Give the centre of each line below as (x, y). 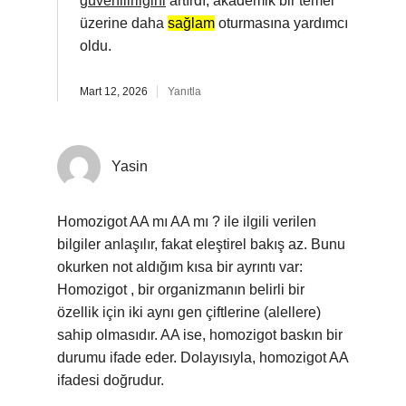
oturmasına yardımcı (281, 23)
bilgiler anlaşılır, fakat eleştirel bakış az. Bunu (201, 244)
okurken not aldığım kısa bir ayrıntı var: (180, 267)
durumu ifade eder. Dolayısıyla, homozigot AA (203, 358)
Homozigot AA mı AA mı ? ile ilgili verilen (187, 222)
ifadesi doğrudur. (111, 380)
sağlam (191, 23)
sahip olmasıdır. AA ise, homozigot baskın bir (200, 335)
